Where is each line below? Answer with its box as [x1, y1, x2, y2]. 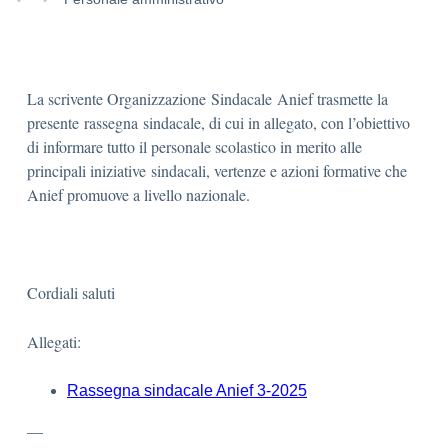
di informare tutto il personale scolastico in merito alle [27, 136, 362, 157]
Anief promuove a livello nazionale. [27, 184, 250, 205]
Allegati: [27, 331, 81, 352]
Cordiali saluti [27, 282, 115, 303]
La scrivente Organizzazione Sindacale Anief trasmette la [27, 88, 388, 109]
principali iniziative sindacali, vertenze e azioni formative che [27, 160, 407, 181]
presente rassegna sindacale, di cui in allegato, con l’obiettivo [27, 112, 410, 133]
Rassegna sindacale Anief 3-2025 [67, 382, 307, 399]
